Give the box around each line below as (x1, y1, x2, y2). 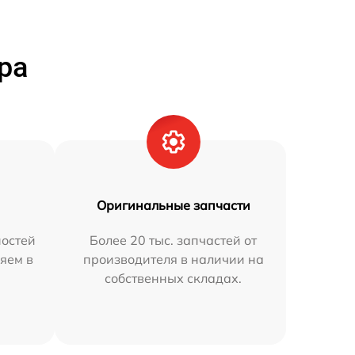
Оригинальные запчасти (96, 197, 250, 214)
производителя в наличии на (82, 251, 264, 268)
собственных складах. (105, 270, 242, 287)
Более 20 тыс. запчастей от (90, 232, 258, 249)
